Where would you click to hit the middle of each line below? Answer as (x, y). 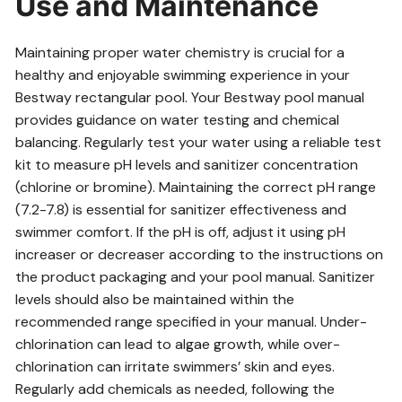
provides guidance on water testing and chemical (178, 120)
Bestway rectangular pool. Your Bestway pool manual (190, 97)
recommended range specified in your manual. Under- (192, 322)
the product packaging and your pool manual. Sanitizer (196, 277)
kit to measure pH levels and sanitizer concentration (187, 165)
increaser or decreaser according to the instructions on (200, 254)
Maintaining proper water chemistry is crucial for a (180, 52)
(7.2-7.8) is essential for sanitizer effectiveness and (181, 210)
